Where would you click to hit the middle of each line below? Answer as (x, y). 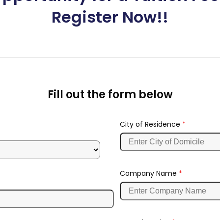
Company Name (149, 174)
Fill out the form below (110, 95)
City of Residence (151, 124)
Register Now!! (110, 17)
